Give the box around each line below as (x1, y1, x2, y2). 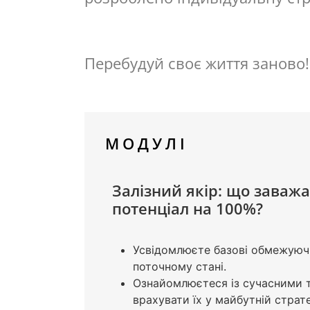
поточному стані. (133, 259, 226, 274)
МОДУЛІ (105, 133, 188, 154)
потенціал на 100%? (112, 198, 263, 219)
